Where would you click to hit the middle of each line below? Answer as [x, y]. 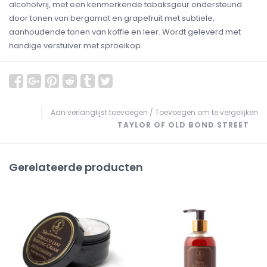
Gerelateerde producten [76, 167]
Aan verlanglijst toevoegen [99, 112]
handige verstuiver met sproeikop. [76, 46]
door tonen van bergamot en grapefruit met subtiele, [112, 18]
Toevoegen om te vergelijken [207, 112]
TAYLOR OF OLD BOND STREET [183, 125]
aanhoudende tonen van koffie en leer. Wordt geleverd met [125, 32]
